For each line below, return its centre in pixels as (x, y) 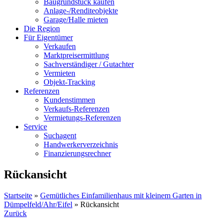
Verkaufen (60, 46)
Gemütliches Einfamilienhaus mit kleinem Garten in (121, 195)
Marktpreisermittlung (76, 55)
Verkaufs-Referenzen (77, 109)
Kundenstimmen (69, 100)
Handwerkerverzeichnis (81, 144)
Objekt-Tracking (69, 82)
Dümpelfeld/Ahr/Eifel (38, 204)
